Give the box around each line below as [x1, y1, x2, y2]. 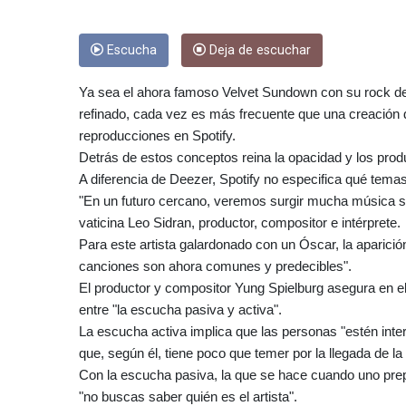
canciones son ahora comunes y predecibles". [79, 257, 352, 274]
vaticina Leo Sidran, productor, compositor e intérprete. [79, 214, 401, 230]
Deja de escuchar [206, 42, 311, 58]
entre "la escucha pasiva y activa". [79, 301, 282, 317]
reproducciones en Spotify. [79, 127, 236, 143]
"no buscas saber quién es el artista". [79, 388, 297, 404]
